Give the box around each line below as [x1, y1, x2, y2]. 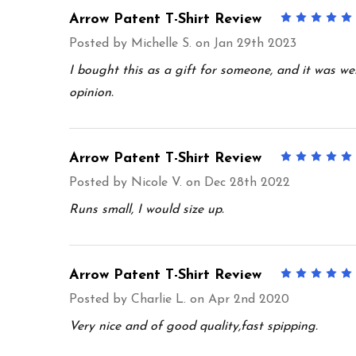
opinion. [69, 86, 114, 99]
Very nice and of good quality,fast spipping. [69, 319, 318, 333]
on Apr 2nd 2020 [186, 292, 289, 306]
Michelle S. [131, 37, 192, 50]
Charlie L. [131, 292, 186, 306]
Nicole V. [131, 176, 182, 189]
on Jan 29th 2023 [192, 37, 296, 50]
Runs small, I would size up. [69, 203, 224, 216]
